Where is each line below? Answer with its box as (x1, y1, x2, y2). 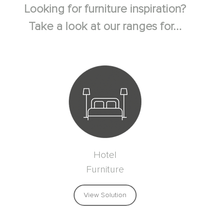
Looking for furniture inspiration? (24, 3, 186, 15)
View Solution (83, 191, 126, 199)
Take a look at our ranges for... (28, 20, 182, 32)
